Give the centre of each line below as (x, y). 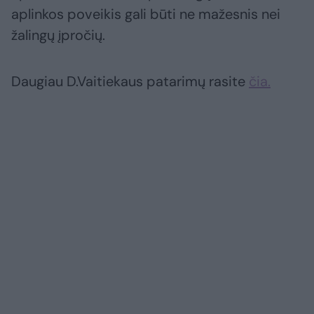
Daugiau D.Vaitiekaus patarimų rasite (130, 82)
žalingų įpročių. (58, 35)
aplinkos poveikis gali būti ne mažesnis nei (146, 14)
